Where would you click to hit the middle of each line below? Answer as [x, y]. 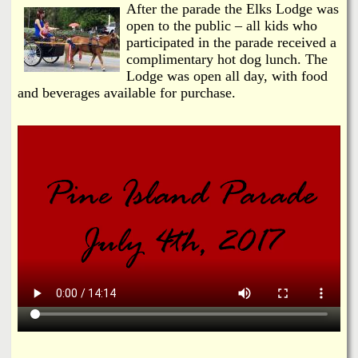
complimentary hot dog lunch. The [227, 59]
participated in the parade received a [231, 42]
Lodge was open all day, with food [227, 76]
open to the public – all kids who [222, 25]
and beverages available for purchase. [127, 92]
